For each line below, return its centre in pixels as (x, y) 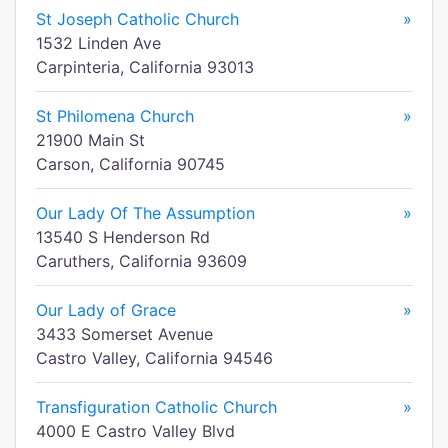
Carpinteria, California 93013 (145, 67)
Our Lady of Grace (106, 310)
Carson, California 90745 (130, 164)
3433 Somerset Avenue (124, 334)
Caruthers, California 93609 (141, 261)
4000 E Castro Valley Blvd (135, 431)
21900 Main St (90, 140)
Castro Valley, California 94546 (154, 358)
